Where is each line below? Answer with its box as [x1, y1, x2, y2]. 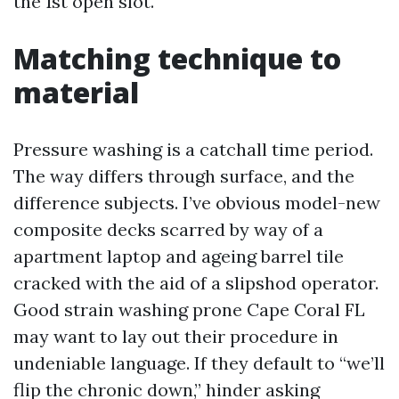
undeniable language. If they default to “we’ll [13, 352, 385, 374]
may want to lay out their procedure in [13, 325, 338, 347]
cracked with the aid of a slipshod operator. [13, 272, 379, 294]
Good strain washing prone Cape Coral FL [13, 298, 365, 321]
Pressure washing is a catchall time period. [13, 138, 373, 160]
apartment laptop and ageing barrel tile [13, 245, 344, 267]
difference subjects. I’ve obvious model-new [13, 191, 380, 214]
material [13, 73, 139, 111]
